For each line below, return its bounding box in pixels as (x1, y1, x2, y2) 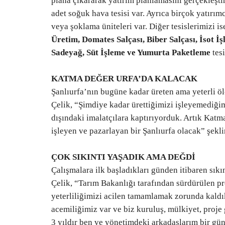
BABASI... (81, 190, 124, 203)
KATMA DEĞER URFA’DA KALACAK (51, 74, 197, 83)
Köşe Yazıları (89, 56, 122, 64)
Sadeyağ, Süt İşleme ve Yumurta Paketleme (51, 48, 210, 57)
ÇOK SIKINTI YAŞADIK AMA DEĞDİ (51, 152, 195, 162)
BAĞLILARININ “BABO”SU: (81, 164, 200, 177)
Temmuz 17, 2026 (81, 205, 123, 213)
